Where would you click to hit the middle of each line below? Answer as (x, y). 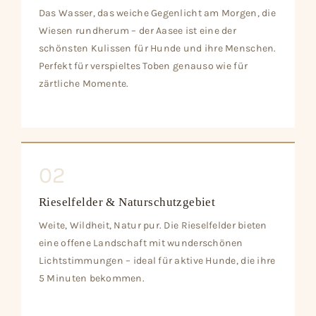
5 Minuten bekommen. (92, 278)
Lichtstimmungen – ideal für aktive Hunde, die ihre (157, 261)
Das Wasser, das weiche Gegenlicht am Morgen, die (157, 13)
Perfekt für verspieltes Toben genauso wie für (143, 66)
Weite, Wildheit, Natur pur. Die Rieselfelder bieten (153, 225)
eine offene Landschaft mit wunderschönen (141, 243)
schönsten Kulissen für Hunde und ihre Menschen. (157, 49)
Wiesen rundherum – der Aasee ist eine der (137, 31)
